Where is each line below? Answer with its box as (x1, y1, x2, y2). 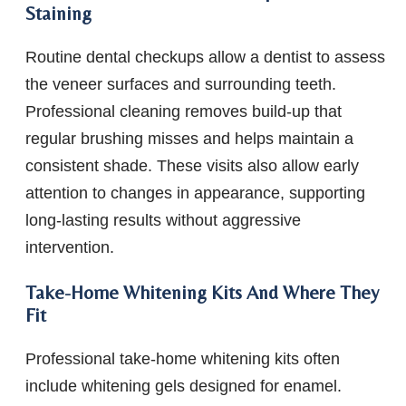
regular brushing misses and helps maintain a (25, 130, 353, 149)
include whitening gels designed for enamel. (25, 376, 342, 395)
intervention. (25, 238, 114, 257)
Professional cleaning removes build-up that (25, 102, 342, 121)
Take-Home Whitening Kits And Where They (25, 280, 379, 304)
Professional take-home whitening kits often (25, 349, 340, 368)
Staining (25, 2, 92, 25)
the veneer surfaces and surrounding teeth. (25, 75, 336, 94)
